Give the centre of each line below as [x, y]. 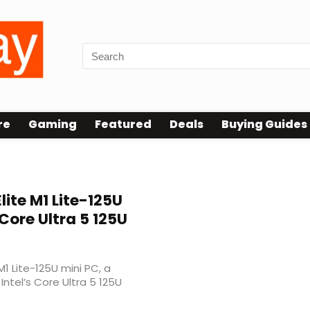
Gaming [53, 125]
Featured [123, 125]
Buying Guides [264, 125]
